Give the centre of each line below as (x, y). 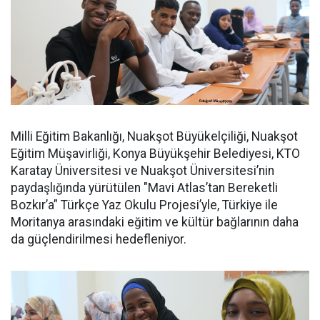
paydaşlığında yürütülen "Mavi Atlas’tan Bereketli (144, 188)
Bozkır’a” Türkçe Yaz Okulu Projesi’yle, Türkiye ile (144, 205)
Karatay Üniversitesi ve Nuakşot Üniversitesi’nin (142, 171)
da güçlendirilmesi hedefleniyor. (99, 239)
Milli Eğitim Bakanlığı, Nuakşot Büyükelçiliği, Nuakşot (154, 136)
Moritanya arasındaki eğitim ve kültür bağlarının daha (155, 222)
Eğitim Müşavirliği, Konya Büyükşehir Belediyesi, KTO (155, 154)
